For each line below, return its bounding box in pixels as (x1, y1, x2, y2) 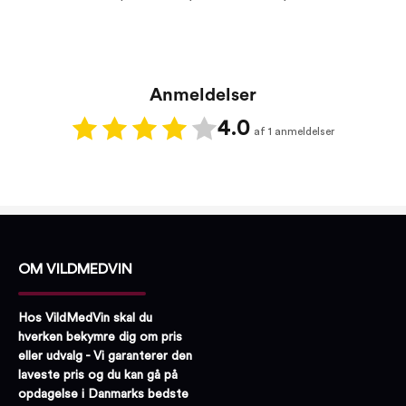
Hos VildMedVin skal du (18, 311, 152, 324)
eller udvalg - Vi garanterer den (18, 349, 192, 362)
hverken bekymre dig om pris (18, 330, 182, 343)
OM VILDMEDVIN (18, 262, 132, 276)
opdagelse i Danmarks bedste (18, 387, 188, 401)
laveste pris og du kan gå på (18, 368, 178, 382)
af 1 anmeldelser (254, 126, 334, 137)
